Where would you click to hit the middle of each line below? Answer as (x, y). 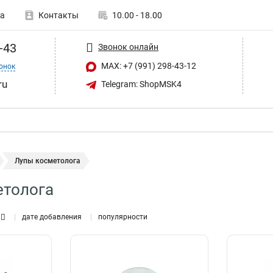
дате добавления (52, 217)
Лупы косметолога (48, 161)
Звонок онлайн (128, 47)
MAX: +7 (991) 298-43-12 (148, 66)
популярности (123, 217)
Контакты (58, 15)
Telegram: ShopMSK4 (140, 84)
